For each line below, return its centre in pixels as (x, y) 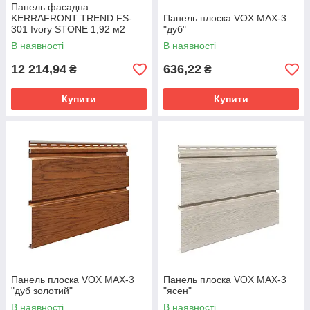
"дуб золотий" (42, 291)
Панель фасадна (50, 7)
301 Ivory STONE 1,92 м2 (68, 29)
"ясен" (177, 291)
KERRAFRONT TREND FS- (72, 18)
